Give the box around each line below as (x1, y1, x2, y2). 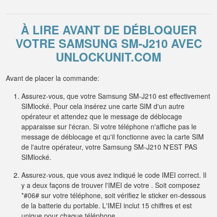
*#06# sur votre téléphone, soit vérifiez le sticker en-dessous (21, 190, 206, 200)
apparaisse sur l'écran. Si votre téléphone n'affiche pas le (21, 122, 197, 131)
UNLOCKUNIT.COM (56, 48, 161, 65)
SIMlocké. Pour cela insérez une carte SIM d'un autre (21, 101, 185, 111)
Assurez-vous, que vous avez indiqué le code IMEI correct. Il (21, 170, 206, 180)
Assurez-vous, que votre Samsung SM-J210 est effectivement (21, 91, 210, 101)
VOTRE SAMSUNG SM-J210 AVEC (15, 35, 202, 51)
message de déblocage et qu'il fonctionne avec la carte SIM (21, 132, 204, 141)
